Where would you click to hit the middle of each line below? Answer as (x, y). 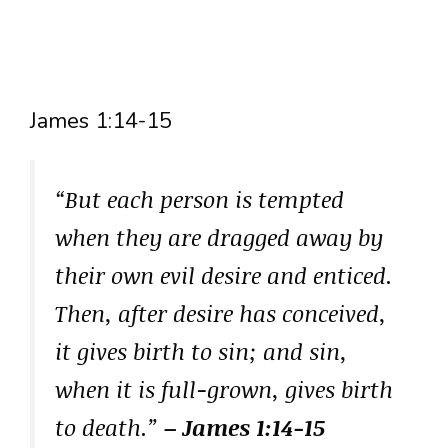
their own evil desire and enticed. (224, 274)
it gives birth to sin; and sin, (201, 350)
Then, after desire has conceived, (220, 312)
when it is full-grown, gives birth (224, 388)
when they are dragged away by (219, 236)
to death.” (109, 426)
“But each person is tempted (199, 198)
